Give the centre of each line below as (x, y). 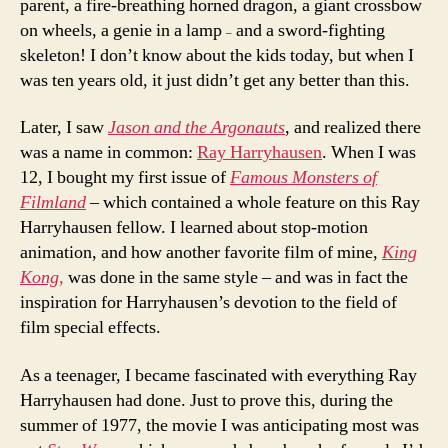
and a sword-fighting (308, 30)
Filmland (53, 202)
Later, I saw (64, 127)
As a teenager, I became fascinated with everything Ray (218, 375)
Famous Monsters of (303, 177)
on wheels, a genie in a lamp (123, 30)
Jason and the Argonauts (196, 127)
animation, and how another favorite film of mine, (201, 252)
